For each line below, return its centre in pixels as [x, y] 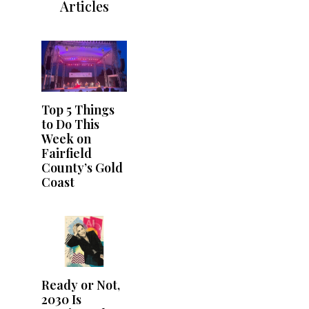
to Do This [70, 124]
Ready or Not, [81, 285]
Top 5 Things [78, 109]
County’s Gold [82, 167]
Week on [66, 138]
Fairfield [67, 153]
